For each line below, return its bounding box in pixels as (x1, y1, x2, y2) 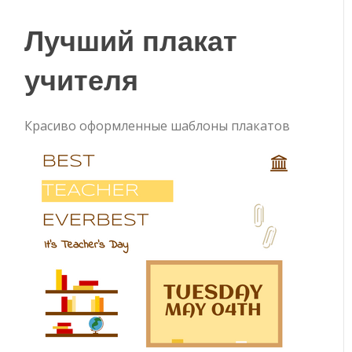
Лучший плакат (24, 19, 238, 60)
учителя (24, 58, 139, 99)
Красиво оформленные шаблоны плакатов (24, 117, 291, 134)
